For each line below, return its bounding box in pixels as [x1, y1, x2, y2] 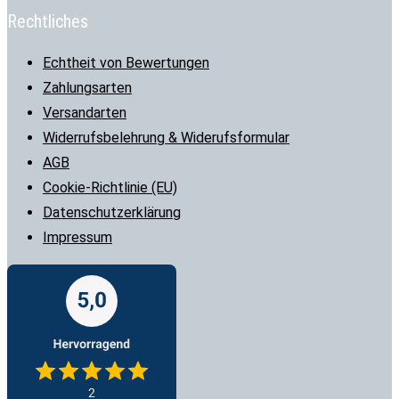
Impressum [43, 229, 112, 247]
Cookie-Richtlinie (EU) [43, 179, 177, 197]
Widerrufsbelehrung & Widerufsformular [43, 129, 289, 147]
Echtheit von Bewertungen [43, 54, 209, 72]
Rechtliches [7, 11, 88, 33]
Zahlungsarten [43, 79, 132, 97]
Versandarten [43, 104, 126, 122]
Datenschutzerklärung [43, 204, 181, 222]
